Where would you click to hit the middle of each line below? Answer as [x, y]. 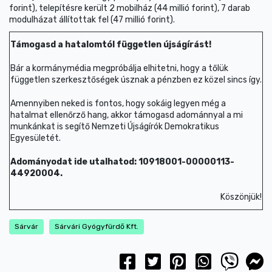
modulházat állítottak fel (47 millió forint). [93, 20]
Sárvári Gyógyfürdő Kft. [97, 226]
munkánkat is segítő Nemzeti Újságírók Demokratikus [115, 127]
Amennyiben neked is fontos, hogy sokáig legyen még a [118, 104]
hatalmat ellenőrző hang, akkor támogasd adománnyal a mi [127, 115]
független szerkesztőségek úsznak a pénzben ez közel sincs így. [136, 80]
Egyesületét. [36, 138]
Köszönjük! [241, 197]
